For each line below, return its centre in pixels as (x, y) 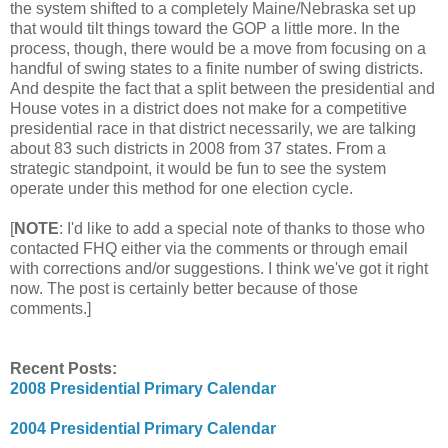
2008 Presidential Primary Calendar (143, 388)
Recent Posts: (63, 368)
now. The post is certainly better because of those (184, 288)
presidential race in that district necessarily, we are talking (213, 128)
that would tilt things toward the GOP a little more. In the (205, 28)
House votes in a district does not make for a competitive (208, 108)
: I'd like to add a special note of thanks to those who (242, 228)
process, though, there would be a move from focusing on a (218, 48)
